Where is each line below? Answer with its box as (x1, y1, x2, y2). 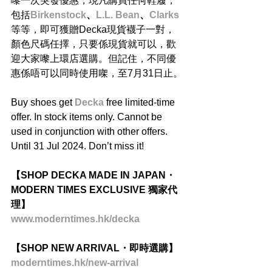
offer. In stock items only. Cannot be (11, 112, 165, 123)
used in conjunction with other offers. (11, 126, 170, 137)
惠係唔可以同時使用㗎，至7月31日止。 (11, 68, 183, 79)
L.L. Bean (96, 10, 140, 21)
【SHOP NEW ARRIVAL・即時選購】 (11, 243, 178, 254)
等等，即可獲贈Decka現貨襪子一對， (11, 24, 175, 35)
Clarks (149, 10, 179, 21)
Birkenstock (30, 10, 86, 21)
